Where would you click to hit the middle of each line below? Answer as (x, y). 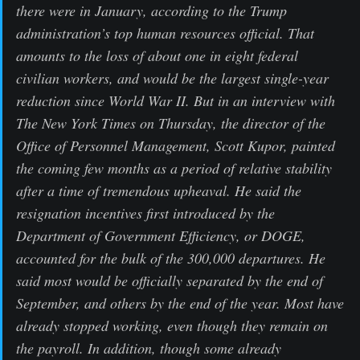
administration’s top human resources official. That (165, 33)
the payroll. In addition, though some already (149, 348)
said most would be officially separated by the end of (170, 280)
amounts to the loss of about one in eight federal (157, 55)
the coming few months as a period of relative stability (174, 168)
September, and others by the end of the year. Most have (180, 303)
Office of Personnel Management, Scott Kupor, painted (176, 145)
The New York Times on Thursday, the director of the (171, 123)
